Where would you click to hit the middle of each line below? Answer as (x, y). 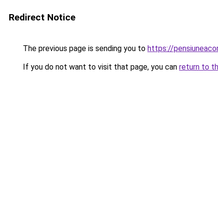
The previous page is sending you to (84, 48)
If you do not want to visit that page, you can (100, 67)
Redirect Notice (42, 17)
